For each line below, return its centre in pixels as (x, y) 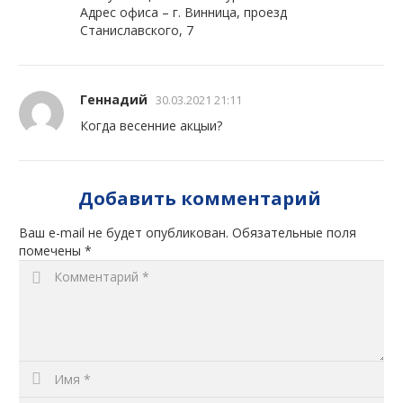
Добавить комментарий (199, 199)
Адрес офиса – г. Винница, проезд (184, 13)
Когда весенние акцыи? (152, 126)
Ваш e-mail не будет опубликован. (124, 233)
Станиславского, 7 (137, 31)
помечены (52, 251)
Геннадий (114, 100)
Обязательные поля (292, 233)
